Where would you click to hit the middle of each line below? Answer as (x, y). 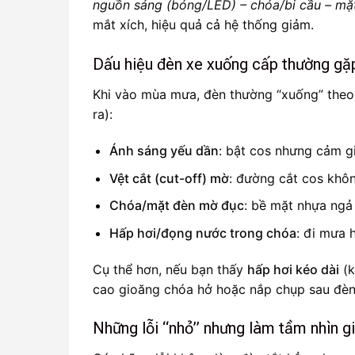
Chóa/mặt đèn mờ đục (176, 206)
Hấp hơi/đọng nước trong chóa (202, 233)
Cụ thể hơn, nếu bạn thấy (170, 269)
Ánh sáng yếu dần (164, 150)
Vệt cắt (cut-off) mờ (169, 178)
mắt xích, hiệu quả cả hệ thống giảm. (203, 25)
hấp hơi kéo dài (293, 269)
